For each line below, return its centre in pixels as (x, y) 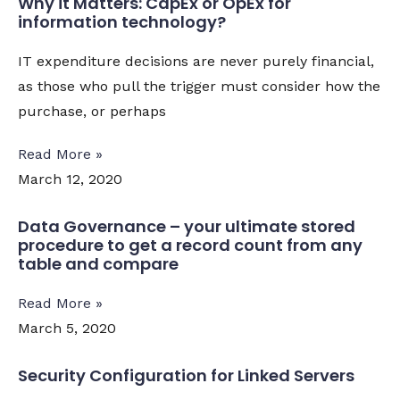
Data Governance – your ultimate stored (187, 226)
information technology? (122, 22)
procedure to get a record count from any (190, 245)
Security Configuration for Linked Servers (186, 375)
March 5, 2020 (67, 328)
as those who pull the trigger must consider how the (199, 86)
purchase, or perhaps (92, 111)
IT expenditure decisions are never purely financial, (196, 61)
